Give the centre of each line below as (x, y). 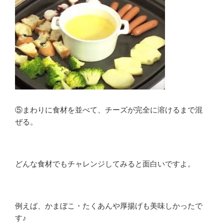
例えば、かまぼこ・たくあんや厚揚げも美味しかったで (109, 206)
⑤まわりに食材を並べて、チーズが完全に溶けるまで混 (109, 110)
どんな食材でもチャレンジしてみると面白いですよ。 (105, 164)
